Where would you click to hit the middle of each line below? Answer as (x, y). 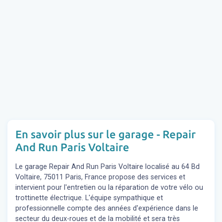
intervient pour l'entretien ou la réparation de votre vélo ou (109, 187)
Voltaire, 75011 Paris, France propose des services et (100, 177)
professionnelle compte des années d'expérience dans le (107, 208)
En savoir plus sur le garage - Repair (106, 134)
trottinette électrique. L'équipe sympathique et (89, 198)
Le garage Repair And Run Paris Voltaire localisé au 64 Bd (108, 166)
